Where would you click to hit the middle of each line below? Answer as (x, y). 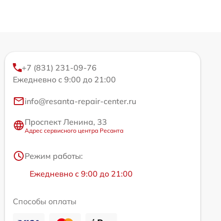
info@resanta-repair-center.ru (80, 101)
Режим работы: (54, 156)
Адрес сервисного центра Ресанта (74, 130)
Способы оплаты (45, 201)
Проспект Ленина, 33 (66, 122)
